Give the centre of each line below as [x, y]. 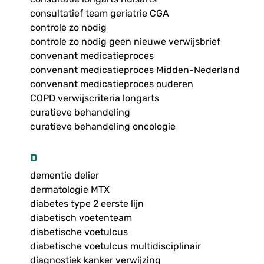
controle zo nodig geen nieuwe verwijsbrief [125, 42]
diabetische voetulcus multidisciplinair [115, 246]
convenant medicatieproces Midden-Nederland [135, 70]
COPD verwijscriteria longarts [94, 98]
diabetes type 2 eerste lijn [87, 204]
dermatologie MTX [70, 190]
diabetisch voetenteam [81, 218]
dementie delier [64, 176]
